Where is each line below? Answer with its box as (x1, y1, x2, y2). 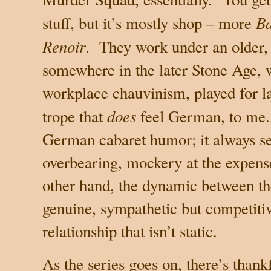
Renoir (42, 34, 85, 57)
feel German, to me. (136, 105, 270, 127)
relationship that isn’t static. (42, 220, 217, 242)
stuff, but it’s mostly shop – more (42, 11, 256, 34)
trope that (42, 105, 107, 127)
